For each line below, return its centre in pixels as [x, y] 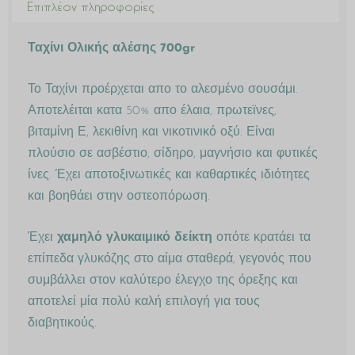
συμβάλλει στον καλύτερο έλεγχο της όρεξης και [163, 280]
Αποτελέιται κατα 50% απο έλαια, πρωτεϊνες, [152, 111]
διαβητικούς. [62, 323]
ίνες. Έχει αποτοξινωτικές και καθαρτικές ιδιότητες [169, 175]
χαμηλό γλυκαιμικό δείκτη [135, 237]
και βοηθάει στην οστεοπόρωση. [119, 196]
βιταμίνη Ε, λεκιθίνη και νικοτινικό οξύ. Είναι [151, 132]
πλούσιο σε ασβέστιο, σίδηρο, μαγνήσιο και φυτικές [173, 153]
